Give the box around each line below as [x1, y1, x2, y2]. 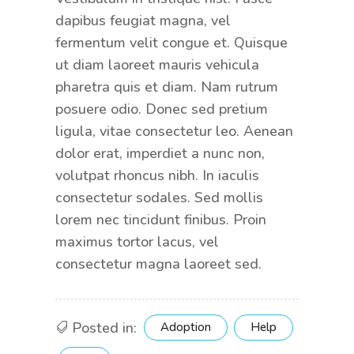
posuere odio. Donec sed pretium [55, 99, 268, 119]
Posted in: [71, 318, 137, 337]
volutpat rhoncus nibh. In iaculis [55, 165, 259, 185]
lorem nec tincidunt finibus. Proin [55, 209, 266, 229]
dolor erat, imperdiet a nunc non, [55, 143, 265, 163]
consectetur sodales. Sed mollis [55, 187, 263, 207]
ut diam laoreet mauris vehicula [55, 55, 259, 74]
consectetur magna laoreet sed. [55, 254, 262, 273]
